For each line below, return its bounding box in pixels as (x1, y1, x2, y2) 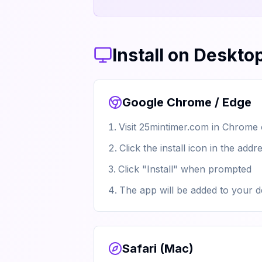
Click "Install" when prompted (118, 163, 251, 175)
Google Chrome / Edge (122, 95, 251, 109)
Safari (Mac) (122, 242, 194, 256)
